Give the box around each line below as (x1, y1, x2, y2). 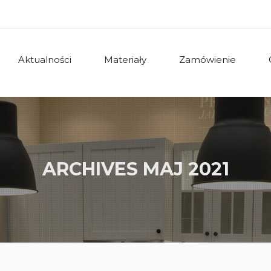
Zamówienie (179, 54, 236, 65)
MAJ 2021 (142, 158, 229, 180)
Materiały (104, 54, 146, 65)
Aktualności (18, 54, 71, 65)
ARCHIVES (42, 158, 143, 180)
